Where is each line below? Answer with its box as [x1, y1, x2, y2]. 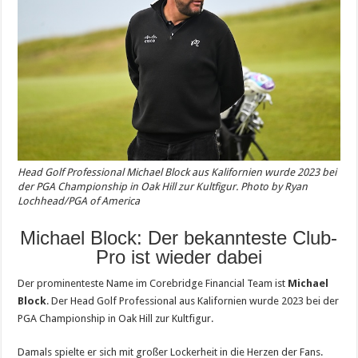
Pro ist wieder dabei [95, 246, 262, 268]
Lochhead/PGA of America [18, 195, 141, 207]
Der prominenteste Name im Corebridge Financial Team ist [18, 277, 288, 289]
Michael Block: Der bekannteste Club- [20, 227, 338, 249]
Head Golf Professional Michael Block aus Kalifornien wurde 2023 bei [18, 166, 337, 178]
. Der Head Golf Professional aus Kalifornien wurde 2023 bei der [46, 295, 340, 307]
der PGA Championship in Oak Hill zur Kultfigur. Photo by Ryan [18, 181, 308, 193]
